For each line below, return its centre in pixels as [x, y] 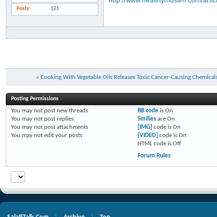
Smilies [147, 119]
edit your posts [62, 135]
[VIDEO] [147, 135]
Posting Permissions [35, 99]
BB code [148, 111]
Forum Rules [154, 156]
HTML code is [155, 144]
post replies [58, 119]
